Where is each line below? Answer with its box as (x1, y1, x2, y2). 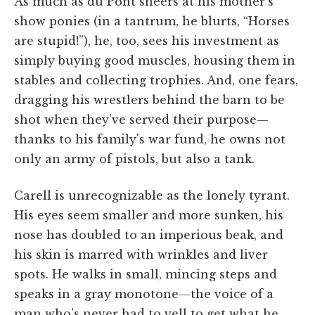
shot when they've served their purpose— (14, 112, 269, 127)
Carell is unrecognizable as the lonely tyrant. (14, 188, 290, 202)
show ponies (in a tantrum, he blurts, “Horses (14, 13, 290, 28)
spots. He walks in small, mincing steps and (14, 266, 277, 281)
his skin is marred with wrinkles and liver (14, 247, 268, 262)
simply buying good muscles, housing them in (14, 53, 295, 67)
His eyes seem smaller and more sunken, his (14, 207, 283, 222)
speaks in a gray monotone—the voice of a (14, 286, 274, 301)
